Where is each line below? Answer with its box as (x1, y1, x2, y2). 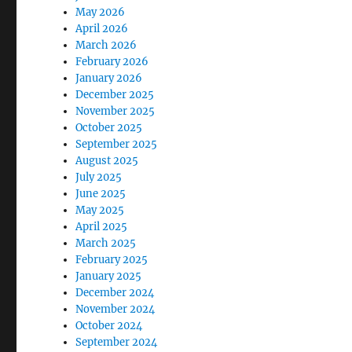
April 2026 (75, 22, 129, 35)
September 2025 (75, 137, 158, 151)
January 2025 (75, 269, 142, 283)
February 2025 (75, 253, 148, 266)
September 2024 (75, 335, 158, 349)
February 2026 (75, 55, 149, 68)
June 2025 (75, 187, 126, 200)
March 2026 (75, 38, 137, 52)
